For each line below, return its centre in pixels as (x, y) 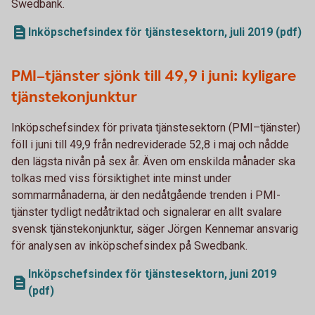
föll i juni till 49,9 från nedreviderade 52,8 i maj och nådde (150, 144)
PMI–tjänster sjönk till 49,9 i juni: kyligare (154, 76)
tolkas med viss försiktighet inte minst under (121, 178)
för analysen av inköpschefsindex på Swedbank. (129, 245)
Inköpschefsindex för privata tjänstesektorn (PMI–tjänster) (156, 127)
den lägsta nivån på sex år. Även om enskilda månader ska (153, 161)
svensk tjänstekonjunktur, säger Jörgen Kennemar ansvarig (155, 229)
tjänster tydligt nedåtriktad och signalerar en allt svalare (147, 212)
